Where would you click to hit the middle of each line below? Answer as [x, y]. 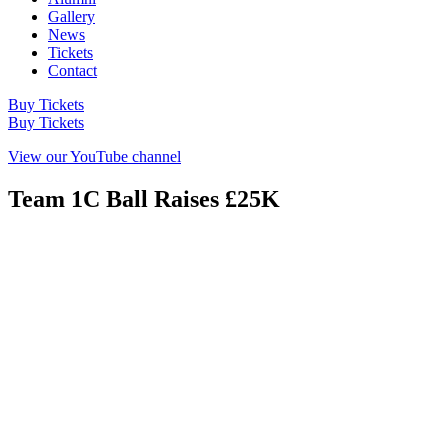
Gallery [71, 16]
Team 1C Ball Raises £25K [144, 198]
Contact [72, 70]
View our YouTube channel [94, 156]
